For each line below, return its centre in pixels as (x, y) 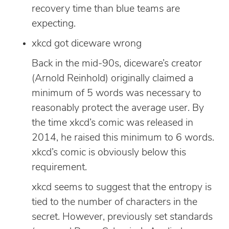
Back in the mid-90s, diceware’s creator (117, 64)
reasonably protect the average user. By (118, 108)
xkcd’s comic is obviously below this (109, 153)
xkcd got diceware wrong (87, 44)
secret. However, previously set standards (122, 217)
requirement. (59, 167)
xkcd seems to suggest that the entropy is (122, 187)
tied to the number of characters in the (114, 202)
